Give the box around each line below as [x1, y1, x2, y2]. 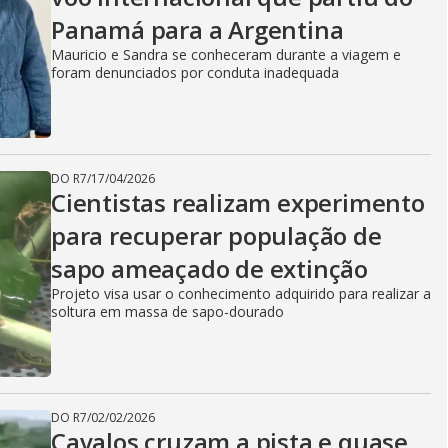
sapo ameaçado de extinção [51, 252, 368, 285]
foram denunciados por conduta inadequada [51, 63, 339, 82]
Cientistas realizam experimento [51, 186, 425, 219]
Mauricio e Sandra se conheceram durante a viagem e [51, 45, 401, 64]
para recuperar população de [51, 219, 382, 252]
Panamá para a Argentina [51, 13, 344, 46]
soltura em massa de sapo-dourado [51, 302, 284, 321]
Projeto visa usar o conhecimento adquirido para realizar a [51, 284, 431, 303]
